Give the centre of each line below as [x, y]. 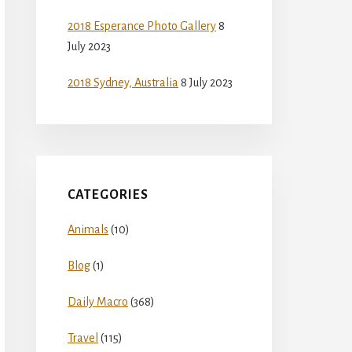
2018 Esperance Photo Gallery [142, 26]
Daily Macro [98, 301]
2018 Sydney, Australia [123, 82]
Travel [83, 337]
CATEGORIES [108, 194]
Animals [88, 229]
